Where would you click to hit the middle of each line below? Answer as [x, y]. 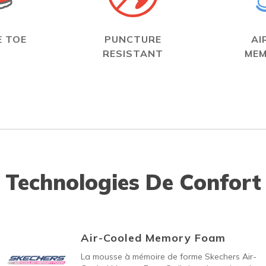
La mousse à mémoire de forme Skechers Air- [168, 256]
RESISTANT [133, 53]
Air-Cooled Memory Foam [153, 238]
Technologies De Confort [133, 182]
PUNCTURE [133, 39]
